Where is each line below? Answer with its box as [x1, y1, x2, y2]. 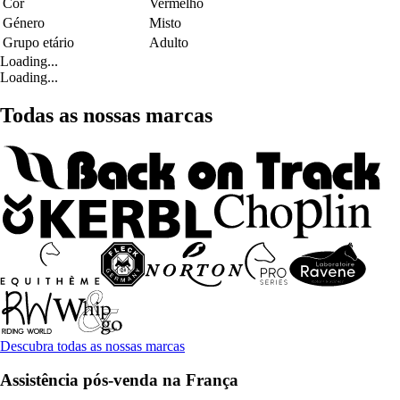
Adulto [149, 34, 188, 50]
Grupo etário [3, 34, 74, 50]
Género [3, 14, 45, 30]
